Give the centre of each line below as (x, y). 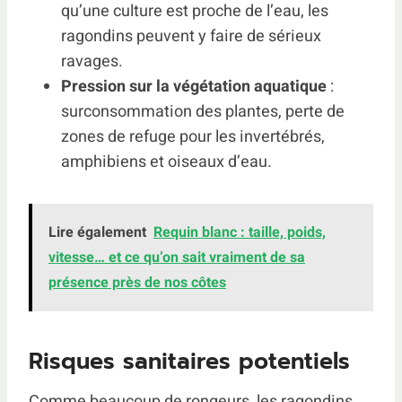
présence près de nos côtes (137, 283)
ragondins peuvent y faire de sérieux (191, 36)
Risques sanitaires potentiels (189, 361)
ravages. (92, 61)
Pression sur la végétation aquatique (194, 87)
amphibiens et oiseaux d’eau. (166, 162)
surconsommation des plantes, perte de (203, 112)
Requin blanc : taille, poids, (240, 232)
